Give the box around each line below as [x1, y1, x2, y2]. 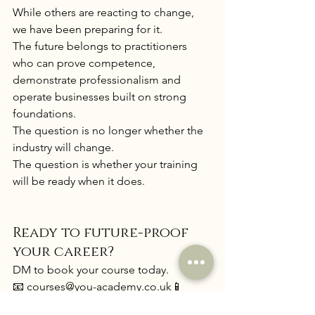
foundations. [13, 107, 76, 121]
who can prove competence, [13, 56, 158, 70]
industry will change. [13, 141, 114, 155]
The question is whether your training [13, 157, 200, 172]
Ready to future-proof [13, 224, 192, 243]
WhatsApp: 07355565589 [13, 297, 133, 311]
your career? [13, 243, 114, 262]
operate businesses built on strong [13, 90, 189, 104]
